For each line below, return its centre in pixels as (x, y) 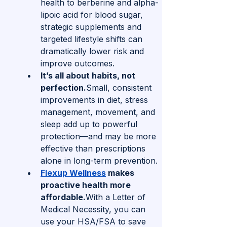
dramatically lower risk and (93, 51)
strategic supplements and (92, 27)
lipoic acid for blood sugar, (93, 15)
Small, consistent (120, 88)
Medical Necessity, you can (94, 210)
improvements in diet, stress (96, 100)
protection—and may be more (100, 137)
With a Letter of (117, 197)
